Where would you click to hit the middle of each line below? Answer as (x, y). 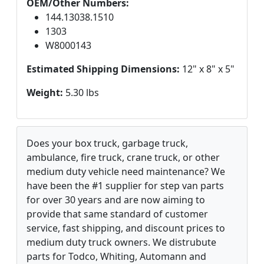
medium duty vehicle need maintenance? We (126, 171)
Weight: (45, 92)
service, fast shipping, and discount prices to (126, 228)
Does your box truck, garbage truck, (107, 143)
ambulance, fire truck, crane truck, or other (123, 157)
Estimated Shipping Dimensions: (103, 69)
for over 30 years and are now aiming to (116, 199)
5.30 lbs (81, 92)
